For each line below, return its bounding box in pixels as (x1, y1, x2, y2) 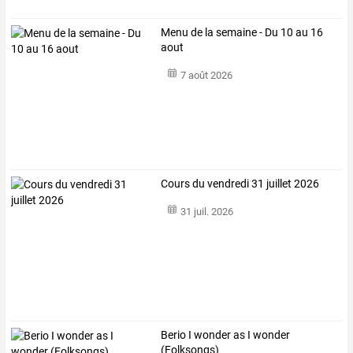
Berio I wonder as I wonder (161, 329, 291, 342)
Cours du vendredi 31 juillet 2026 (161, 176, 320, 190)
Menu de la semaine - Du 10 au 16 (161, 25, 324, 39)
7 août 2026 (180, 69, 232, 82)
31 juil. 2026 (180, 206, 233, 218)
